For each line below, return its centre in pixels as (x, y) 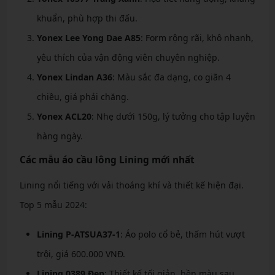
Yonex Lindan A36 (74, 77)
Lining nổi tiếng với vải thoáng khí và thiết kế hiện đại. (131, 185)
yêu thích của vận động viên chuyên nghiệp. (128, 58)
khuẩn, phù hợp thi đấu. (87, 18)
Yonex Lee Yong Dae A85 (88, 38)
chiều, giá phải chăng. (83, 97)
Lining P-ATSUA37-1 (78, 234)
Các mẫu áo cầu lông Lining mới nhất (107, 160)
